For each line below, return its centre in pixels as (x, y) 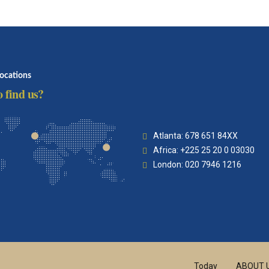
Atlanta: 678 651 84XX (195, 136)
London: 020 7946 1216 (197, 164)
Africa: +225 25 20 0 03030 (204, 150)
